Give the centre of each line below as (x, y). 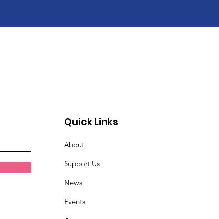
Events (75, 202)
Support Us (82, 164)
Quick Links (91, 122)
